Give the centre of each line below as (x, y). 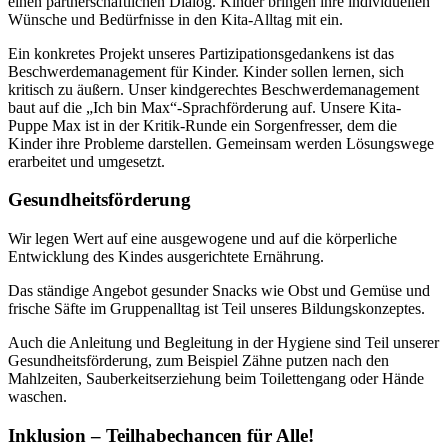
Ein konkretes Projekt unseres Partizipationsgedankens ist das (201, 53)
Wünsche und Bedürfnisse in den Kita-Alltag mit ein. (175, 19)
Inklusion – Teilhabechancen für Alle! (161, 435)
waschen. (37, 397)
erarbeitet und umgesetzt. (86, 161)
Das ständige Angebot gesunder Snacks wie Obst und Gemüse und (219, 291)
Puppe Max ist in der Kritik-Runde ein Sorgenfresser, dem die (202, 125)
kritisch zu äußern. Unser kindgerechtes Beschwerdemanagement (213, 89)
